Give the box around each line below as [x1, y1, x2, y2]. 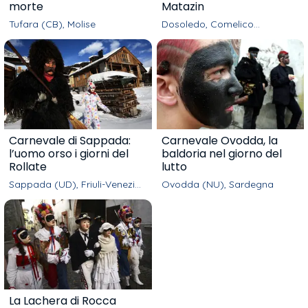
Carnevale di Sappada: [9, 132, 131, 148]
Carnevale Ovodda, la [161, 132, 278, 148]
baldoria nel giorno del [161, 145, 282, 162]
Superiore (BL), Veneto [161, 29, 264, 42]
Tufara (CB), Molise [9, 18, 96, 31]
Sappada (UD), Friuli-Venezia [9, 177, 141, 190]
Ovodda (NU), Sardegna [161, 177, 274, 190]
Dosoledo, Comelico [161, 18, 254, 31]
